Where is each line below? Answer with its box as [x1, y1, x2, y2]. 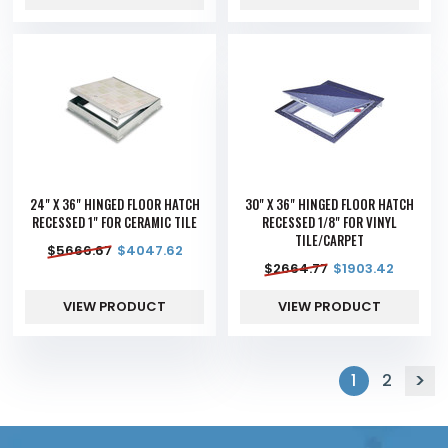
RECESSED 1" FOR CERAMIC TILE [32, 212, 198, 233]
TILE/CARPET [294, 230, 364, 251]
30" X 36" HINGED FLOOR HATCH [244, 194, 414, 215]
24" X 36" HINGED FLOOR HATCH [29, 194, 200, 215]
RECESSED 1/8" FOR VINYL [261, 212, 397, 233]
